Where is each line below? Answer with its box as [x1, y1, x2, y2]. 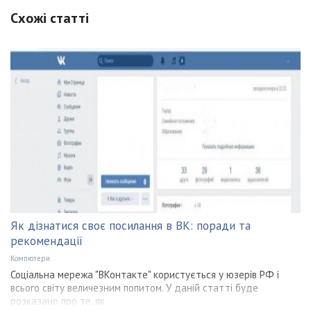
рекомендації [10, 233, 83, 249]
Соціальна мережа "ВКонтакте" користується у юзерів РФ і [10, 267, 279, 281]
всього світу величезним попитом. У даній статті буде [10, 280, 258, 294]
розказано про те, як [10, 294, 105, 308]
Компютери [10, 253, 50, 263]
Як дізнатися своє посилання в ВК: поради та [10, 217, 251, 233]
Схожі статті [10, 8, 89, 27]
